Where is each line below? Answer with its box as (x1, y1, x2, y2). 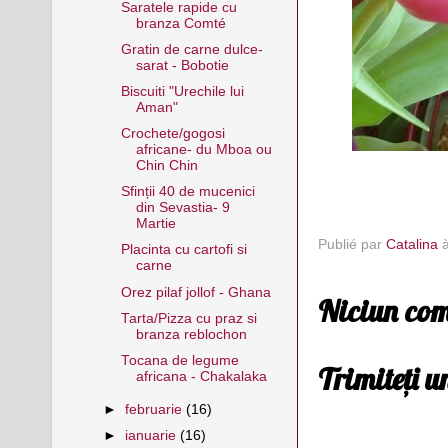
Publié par (318, 236, 386, 252)
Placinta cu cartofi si (120, 242, 247, 258)
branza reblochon (135, 326, 247, 342)
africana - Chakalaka (135, 368, 267, 384)
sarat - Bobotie (135, 57, 229, 73)
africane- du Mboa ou (135, 142, 272, 158)
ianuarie (125, 427, 181, 443)
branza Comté (135, 15, 226, 31)
